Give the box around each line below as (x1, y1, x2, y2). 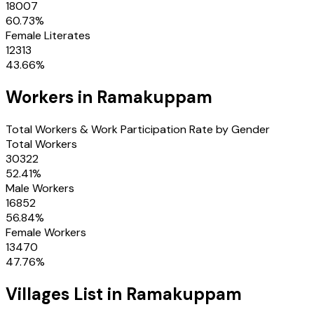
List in (69, 282, 126, 305)
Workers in (6, 86, 97, 109)
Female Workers (6, 225, 86, 240)
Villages (6, 282, 69, 305)
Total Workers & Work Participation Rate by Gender (6, 122, 270, 137)
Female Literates (6, 28, 90, 43)
